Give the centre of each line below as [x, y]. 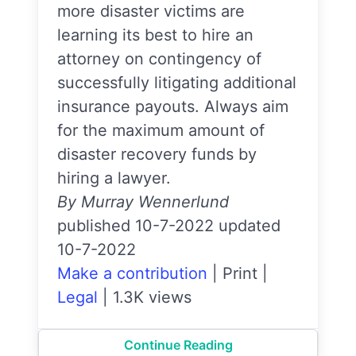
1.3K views [152, 297]
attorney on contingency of [159, 59]
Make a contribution [132, 273]
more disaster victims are [151, 11]
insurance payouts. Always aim [173, 106]
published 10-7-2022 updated [169, 226]
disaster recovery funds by [157, 154]
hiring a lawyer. [114, 178]
